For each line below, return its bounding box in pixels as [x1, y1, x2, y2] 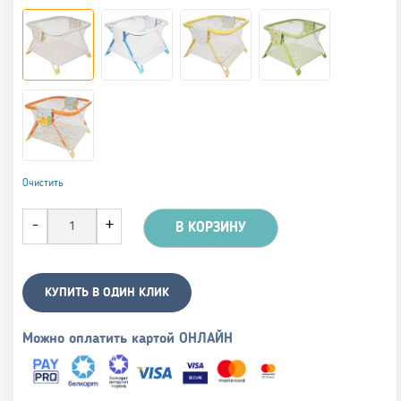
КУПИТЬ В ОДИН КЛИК [45, 286, 169, 299]
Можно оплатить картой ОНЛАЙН [22, 331, 233, 346]
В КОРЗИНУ [175, 220, 246, 235]
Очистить [22, 177, 64, 189]
